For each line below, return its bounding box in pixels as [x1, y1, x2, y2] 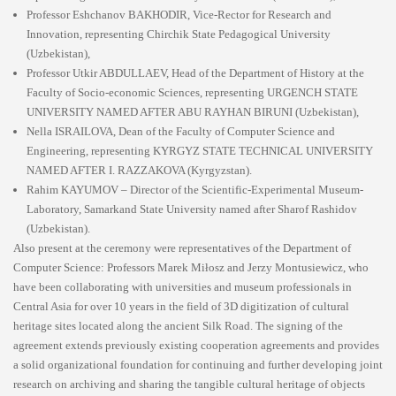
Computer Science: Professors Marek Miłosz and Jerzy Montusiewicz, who [13, 260, 369, 274]
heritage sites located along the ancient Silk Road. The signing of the [13, 318, 343, 332]
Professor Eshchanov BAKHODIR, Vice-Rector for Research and [27, 7, 331, 21]
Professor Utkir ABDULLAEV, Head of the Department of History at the [27, 65, 364, 80]
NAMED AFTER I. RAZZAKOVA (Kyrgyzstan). [27, 163, 252, 177]
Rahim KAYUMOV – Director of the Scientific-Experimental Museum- [27, 182, 363, 196]
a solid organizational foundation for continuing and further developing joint [13, 357, 383, 371]
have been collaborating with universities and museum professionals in [13, 279, 352, 293]
